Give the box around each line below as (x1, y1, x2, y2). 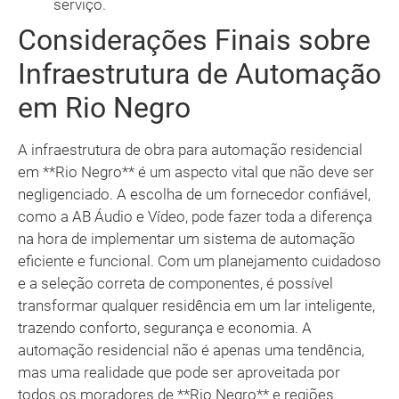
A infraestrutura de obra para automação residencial (18, 141, 362, 159)
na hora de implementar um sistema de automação (18, 230, 355, 248)
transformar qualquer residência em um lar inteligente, (18, 297, 375, 315)
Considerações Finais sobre (18, 23, 370, 58)
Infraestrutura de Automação (18, 57, 381, 92)
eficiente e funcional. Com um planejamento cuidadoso (18, 252, 381, 271)
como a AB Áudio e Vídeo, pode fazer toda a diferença (18, 208, 372, 226)
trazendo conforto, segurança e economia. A (18, 319, 312, 338)
